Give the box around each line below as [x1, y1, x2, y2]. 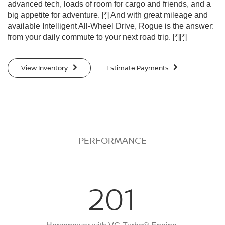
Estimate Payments [106, 63, 170, 72]
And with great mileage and [109, 10, 208, 19]
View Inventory [21, 63, 69, 72]
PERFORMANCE [78, 134, 147, 146]
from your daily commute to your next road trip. [8, 32, 173, 41]
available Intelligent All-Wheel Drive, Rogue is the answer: [8, 21, 214, 30]
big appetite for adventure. [8, 10, 102, 19]
